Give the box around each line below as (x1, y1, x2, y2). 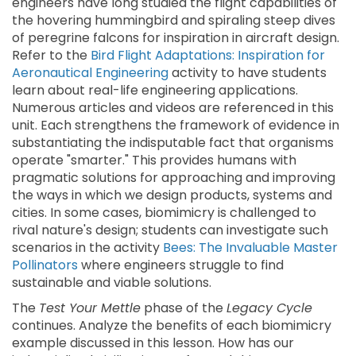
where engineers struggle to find (78, 256, 284, 274)
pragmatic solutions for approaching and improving (12, 168, 335, 187)
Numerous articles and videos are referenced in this (12, 99, 334, 117)
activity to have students (168, 64, 327, 82)
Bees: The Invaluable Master (163, 238, 338, 257)
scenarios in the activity (12, 238, 163, 257)
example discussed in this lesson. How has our (12, 334, 294, 352)
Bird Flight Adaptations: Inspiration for (91, 46, 325, 64)
